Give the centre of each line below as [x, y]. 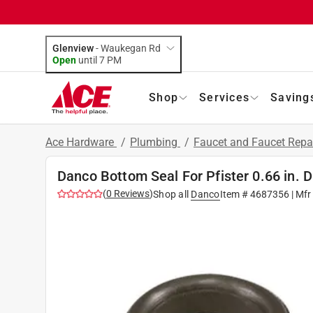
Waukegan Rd [131, 48]
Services [224, 97]
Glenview [73, 48]
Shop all [171, 194]
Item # [235, 194]
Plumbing [155, 142]
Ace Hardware [81, 142]
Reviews [131, 193]
